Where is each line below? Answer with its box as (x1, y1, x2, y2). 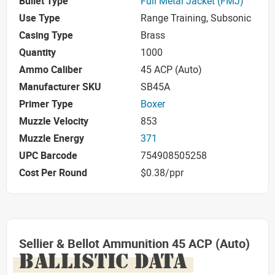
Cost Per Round (19, 166, 87, 180)
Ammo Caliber (19, 63, 82, 77)
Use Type (19, 11, 60, 25)
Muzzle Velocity (19, 114, 88, 128)
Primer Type (19, 97, 73, 111)
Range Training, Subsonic (141, 11, 251, 25)
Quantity (19, 45, 56, 60)
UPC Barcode (19, 149, 77, 163)
